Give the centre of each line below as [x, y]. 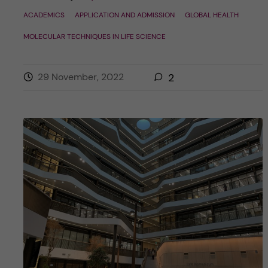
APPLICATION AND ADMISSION [124, 15]
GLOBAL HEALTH [211, 15]
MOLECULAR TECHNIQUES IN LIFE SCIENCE [94, 37]
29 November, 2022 [80, 77]
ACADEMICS [44, 15]
